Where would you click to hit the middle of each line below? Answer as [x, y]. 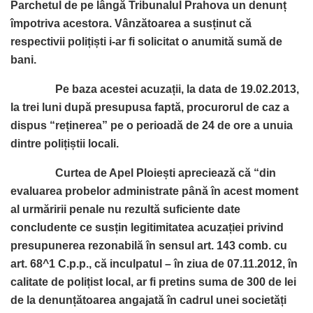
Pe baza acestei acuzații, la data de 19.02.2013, [155, 89]
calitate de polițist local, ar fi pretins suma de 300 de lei [153, 282]
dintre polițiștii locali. [65, 143]
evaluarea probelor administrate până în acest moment [154, 191]
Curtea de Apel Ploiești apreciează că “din [143, 173]
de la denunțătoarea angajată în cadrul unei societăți [148, 300]
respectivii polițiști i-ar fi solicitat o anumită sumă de [146, 41]
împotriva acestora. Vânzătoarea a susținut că [131, 23]
